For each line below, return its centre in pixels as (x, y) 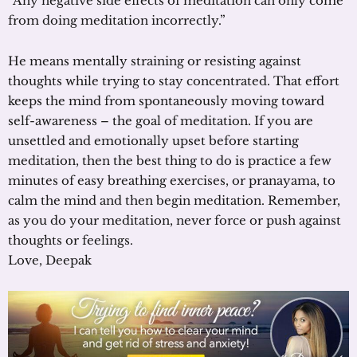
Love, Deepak (50, 260)
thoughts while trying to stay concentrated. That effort (174, 80)
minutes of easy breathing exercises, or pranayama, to (172, 180)
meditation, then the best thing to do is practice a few (170, 160)
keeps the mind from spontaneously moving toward (166, 100)
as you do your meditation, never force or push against (175, 220)
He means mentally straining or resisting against (155, 61)
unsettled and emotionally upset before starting (153, 140)
